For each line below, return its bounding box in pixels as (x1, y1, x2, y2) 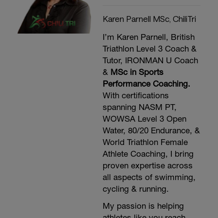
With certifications (102, 90, 169, 100)
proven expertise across (102, 160, 193, 170)
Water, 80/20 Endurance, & (102, 125, 200, 135)
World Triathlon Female (102, 137, 188, 147)
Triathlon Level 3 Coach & (102, 43, 197, 54)
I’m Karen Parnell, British (102, 32, 195, 42)
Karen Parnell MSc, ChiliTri (102, 13, 196, 23)
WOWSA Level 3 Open (102, 113, 186, 124)
